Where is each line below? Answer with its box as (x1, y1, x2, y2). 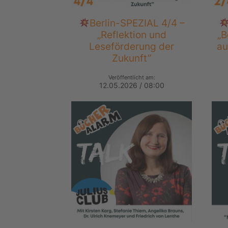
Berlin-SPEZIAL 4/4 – (90, 17, 185, 30)
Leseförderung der (89, 40, 175, 53)
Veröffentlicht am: (108, 74, 155, 81)
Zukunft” (112, 52, 152, 65)
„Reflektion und (97, 28, 166, 41)
